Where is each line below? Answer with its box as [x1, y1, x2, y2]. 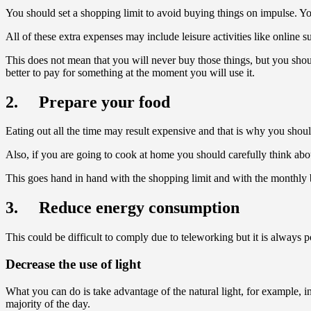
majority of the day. [6, 297, 90, 310]
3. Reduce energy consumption [6, 199, 239, 217]
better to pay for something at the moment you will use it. [6, 66, 255, 78]
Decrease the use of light [6, 256, 141, 271]
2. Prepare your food [6, 92, 170, 111]
